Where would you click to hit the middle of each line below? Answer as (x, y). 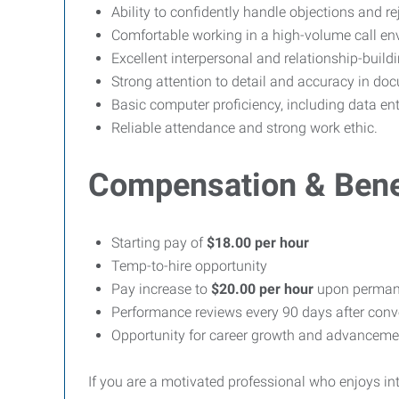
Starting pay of (159, 243)
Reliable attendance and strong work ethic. (244, 128)
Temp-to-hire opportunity (189, 266)
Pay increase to (161, 289)
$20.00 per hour (262, 289)
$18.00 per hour (258, 243)
